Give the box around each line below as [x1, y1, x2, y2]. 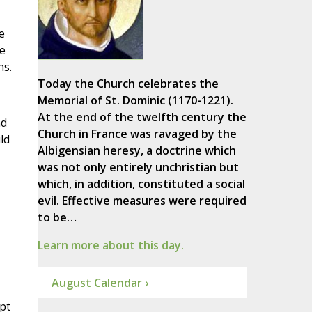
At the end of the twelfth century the [37, 109, 247, 125]
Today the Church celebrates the [37, 76, 219, 92]
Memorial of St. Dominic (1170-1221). [37, 93, 233, 109]
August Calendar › [51, 275, 148, 291]
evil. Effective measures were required [37, 193, 247, 209]
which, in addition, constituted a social [37, 176, 245, 192]
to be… [37, 210, 77, 226]
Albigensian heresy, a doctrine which [37, 143, 236, 159]
